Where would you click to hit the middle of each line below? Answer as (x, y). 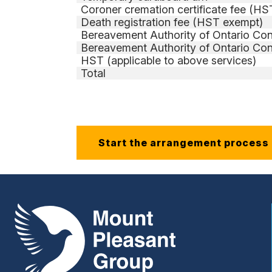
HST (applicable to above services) (169, 61)
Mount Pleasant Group (70, 212)
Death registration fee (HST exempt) (172, 22)
